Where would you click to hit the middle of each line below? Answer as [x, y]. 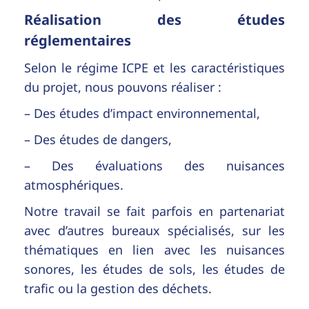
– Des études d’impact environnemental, [142, 113]
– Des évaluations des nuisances [154, 165]
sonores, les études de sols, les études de [154, 269]
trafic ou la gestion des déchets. [118, 288]
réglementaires [78, 40]
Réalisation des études [154, 19]
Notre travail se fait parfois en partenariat [154, 211]
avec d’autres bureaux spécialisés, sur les [154, 230]
